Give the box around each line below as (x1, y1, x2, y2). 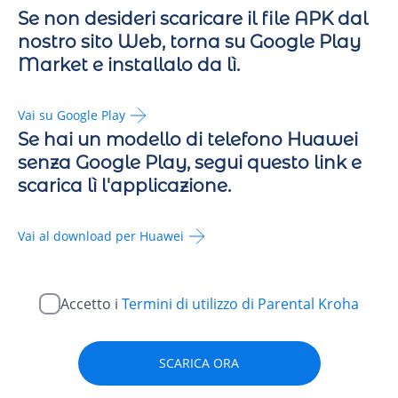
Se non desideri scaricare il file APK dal (18, 7, 368, 29)
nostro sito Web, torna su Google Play (18, 30, 361, 52)
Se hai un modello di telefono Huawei (18, 128, 358, 150)
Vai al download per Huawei (18, 227, 184, 245)
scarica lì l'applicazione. (18, 174, 231, 196)
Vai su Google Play (18, 107, 125, 124)
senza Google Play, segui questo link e (18, 151, 362, 173)
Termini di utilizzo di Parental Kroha (122, 293, 359, 314)
